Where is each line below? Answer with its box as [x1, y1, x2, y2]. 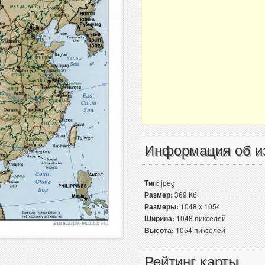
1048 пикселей [174, 213, 226, 223]
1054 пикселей [174, 225, 225, 235]
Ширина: [144, 213, 174, 224]
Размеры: [144, 201, 179, 212]
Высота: [144, 225, 174, 235]
